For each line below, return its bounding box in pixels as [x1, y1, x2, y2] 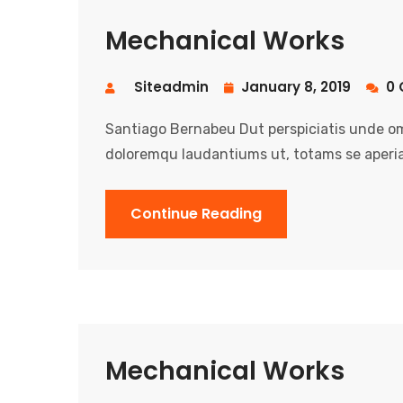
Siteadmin [134, 77, 209, 97]
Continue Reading [130, 203, 262, 225]
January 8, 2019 [237, 77, 351, 97]
